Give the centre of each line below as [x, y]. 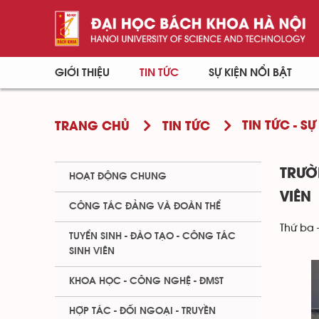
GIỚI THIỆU [82, 73]
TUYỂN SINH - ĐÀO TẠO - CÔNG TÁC [152, 236]
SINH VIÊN [92, 251]
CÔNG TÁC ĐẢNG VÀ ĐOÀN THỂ [145, 206]
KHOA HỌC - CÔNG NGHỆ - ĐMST [146, 281]
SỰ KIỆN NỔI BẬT [250, 73]
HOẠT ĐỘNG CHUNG [118, 177]
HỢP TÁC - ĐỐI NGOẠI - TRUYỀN [142, 311]
